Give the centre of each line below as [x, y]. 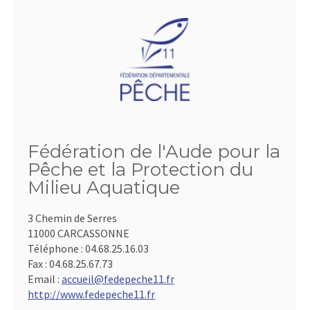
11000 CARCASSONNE [79, 234]
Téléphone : [56, 249]
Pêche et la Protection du [140, 170]
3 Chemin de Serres [72, 218]
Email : [45, 279]
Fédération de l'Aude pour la [154, 152]
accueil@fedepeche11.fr [118, 279]
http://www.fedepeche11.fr [91, 294]
